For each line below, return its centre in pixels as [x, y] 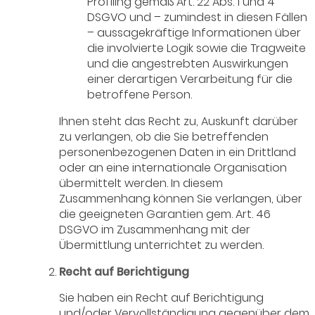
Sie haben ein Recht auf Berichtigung [162, 298]
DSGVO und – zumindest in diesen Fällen [198, 18]
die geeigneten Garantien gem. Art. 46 [165, 214]
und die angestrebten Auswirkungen [188, 64]
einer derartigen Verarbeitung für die [190, 79]
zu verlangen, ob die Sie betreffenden [164, 137]
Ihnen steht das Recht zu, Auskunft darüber [179, 122]
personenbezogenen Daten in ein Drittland [178, 153]
